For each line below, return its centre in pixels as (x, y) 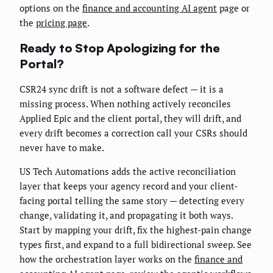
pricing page (62, 23)
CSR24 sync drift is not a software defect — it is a (122, 89)
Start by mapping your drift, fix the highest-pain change (136, 230)
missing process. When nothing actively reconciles (125, 104)
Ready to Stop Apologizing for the (120, 48)
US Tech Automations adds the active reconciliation (128, 172)
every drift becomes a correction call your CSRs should (133, 133)
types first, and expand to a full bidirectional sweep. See (136, 245)
